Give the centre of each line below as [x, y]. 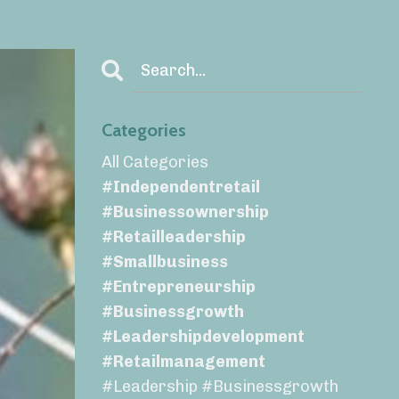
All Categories [155, 163]
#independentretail [180, 187]
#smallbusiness [164, 262]
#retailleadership [173, 237]
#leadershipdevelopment [203, 337]
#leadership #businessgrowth [220, 387]
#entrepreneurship [178, 287]
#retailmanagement [183, 362]
